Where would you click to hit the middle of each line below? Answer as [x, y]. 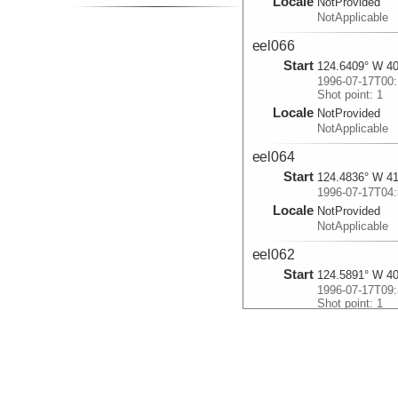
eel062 [274, 255]
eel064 [274, 157]
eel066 [274, 46]
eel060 [274, 366]
